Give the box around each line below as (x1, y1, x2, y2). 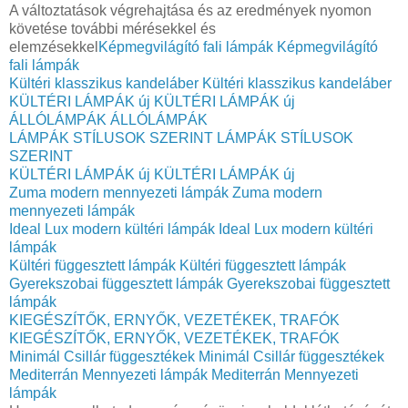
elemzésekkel (9, 38, 98, 55)
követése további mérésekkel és (9, 20, 216, 36)
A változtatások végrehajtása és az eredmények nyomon (9, 2, 372, 18)
